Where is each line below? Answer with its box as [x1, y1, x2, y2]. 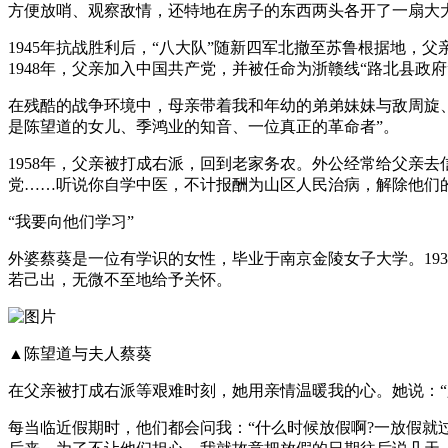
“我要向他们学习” [8, 212, 134, 230]
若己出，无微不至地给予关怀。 [8, 270, 232, 288]
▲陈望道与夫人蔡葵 [8, 344, 152, 362]
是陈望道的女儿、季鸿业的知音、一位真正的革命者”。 [8, 117, 399, 135]
